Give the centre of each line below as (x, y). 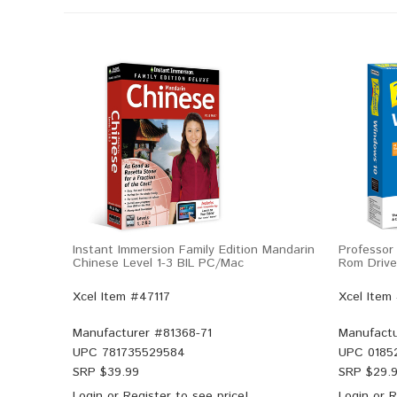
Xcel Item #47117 (121, 297)
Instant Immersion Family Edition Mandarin (194, 250)
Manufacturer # (118, 333)
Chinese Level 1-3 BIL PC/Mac (158, 263)
